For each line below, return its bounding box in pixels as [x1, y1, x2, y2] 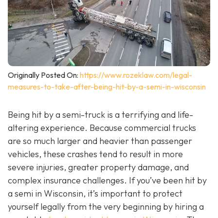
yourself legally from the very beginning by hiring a [8, 201, 204, 213]
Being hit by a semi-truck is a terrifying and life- [8, 109, 193, 121]
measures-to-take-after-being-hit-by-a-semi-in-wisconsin [8, 82, 206, 92]
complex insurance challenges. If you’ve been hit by [8, 175, 207, 186]
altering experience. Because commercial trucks [8, 122, 196, 134]
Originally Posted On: [8, 70, 80, 80]
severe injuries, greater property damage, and [8, 162, 189, 173]
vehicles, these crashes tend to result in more [8, 148, 183, 160]
